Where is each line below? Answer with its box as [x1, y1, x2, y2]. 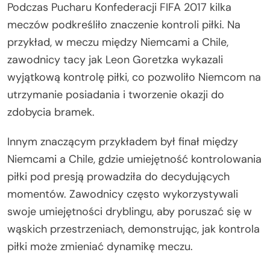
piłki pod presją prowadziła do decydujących [7, 169, 230, 184]
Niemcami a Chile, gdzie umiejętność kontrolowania [7, 152, 262, 167]
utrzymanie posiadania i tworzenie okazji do [7, 87, 224, 102]
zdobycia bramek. [7, 105, 95, 120]
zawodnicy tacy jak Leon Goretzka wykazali [7, 52, 223, 67]
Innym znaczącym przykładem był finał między [7, 134, 238, 149]
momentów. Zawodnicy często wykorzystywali [7, 187, 238, 202]
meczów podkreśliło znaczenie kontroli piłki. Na [7, 17, 240, 33]
